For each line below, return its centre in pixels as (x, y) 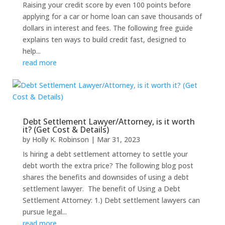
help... (31, 51)
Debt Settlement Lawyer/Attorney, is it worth (108, 122)
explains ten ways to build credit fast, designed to (104, 39)
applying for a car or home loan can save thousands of (112, 16)
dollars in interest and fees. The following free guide (107, 28)
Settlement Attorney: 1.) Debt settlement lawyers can (111, 200)
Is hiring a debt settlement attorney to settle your (105, 154)
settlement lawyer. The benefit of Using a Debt (101, 189)
